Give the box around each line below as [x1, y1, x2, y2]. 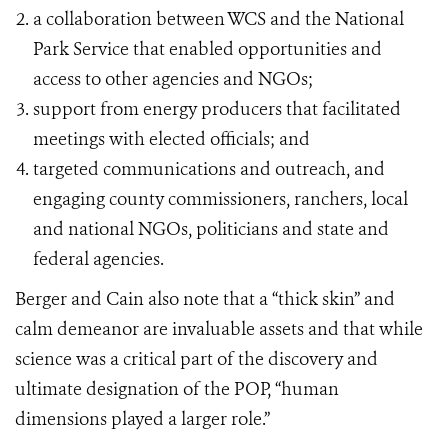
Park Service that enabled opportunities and [33, 37, 382, 61]
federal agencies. [33, 247, 168, 271]
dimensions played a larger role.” [15, 407, 270, 431]
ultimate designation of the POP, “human [15, 377, 339, 401]
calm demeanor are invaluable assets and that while [15, 317, 423, 341]
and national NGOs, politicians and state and [33, 217, 389, 241]
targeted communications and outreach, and [33, 157, 385, 181]
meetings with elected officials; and [33, 127, 310, 151]
